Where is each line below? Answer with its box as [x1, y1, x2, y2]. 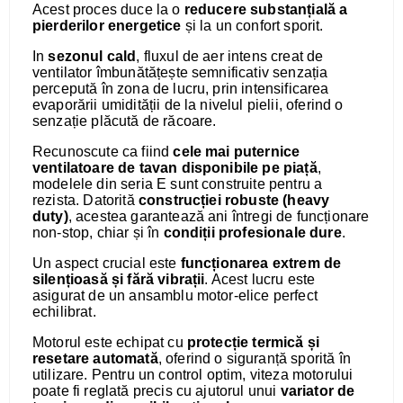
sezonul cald [48, 49, 137, 64]
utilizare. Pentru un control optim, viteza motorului [32, 367, 354, 382]
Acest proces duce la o [32, 2, 184, 17]
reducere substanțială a [184, 2, 348, 17]
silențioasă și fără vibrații [32, 272, 205, 287]
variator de [280, 383, 355, 399]
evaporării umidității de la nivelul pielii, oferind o [32, 97, 344, 112]
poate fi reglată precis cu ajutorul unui [32, 383, 281, 399]
